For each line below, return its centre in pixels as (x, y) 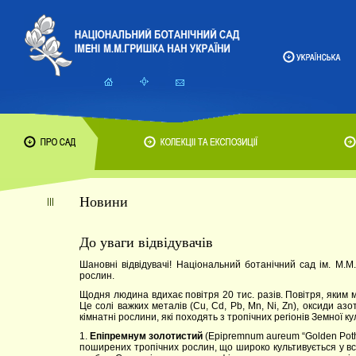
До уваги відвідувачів (146, 242)
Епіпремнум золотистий (147, 336)
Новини (104, 202)
